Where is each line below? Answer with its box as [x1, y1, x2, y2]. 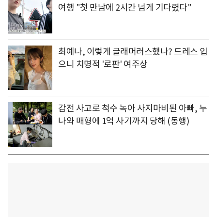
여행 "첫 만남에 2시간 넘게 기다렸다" [58, 2, 191, 14]
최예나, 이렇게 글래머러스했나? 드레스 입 [58, 46, 208, 58]
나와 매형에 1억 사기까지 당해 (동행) [58, 115, 189, 127]
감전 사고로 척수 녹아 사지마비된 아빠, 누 [58, 103, 207, 114]
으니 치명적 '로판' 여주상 [58, 59, 148, 70]
